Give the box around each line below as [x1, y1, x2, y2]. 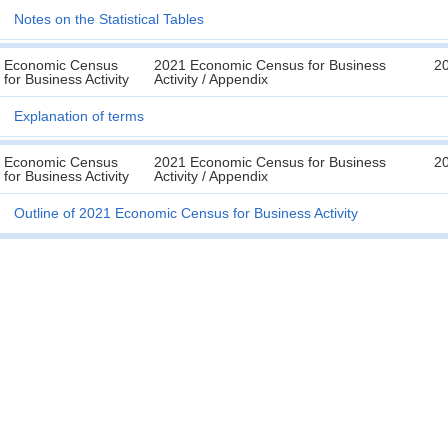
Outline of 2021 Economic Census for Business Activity [14, 205, 358, 221]
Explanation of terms [14, 108, 144, 124]
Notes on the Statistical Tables [14, 11, 204, 27]
